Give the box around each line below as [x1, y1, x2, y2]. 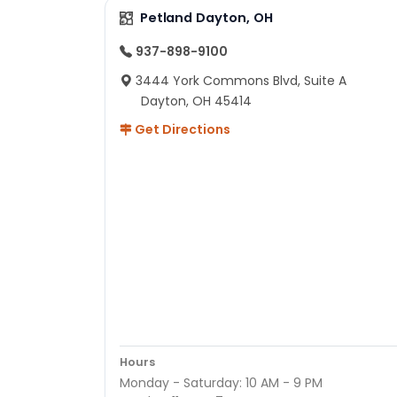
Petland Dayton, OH [139, 9, 273, 27]
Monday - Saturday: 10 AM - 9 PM [120, 374, 323, 393]
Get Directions [132, 121, 230, 139]
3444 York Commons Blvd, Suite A [136, 72, 346, 90]
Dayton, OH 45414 [141, 92, 252, 111]
